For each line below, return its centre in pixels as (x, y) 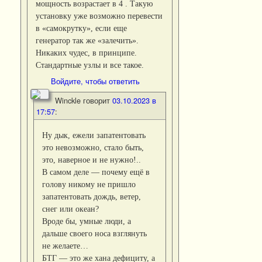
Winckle (68, 100)
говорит (96, 100)
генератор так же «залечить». (87, 40)
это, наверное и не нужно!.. (92, 159)
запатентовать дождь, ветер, (92, 196)
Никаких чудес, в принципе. (87, 52)
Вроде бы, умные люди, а (87, 221)
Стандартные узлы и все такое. (90, 65)
